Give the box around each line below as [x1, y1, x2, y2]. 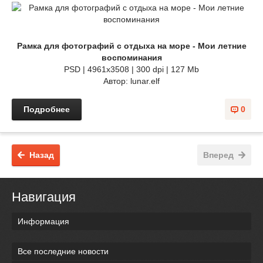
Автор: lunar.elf [103, 76, 160, 86]
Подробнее [23, 104, 70, 114]
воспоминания [101, 52, 162, 62]
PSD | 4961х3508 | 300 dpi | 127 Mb [64, 64, 199, 74]
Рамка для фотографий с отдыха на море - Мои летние [16, 41, 247, 50]
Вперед [203, 150, 234, 160]
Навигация [12, 189, 76, 204]
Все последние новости [18, 246, 109, 256]
